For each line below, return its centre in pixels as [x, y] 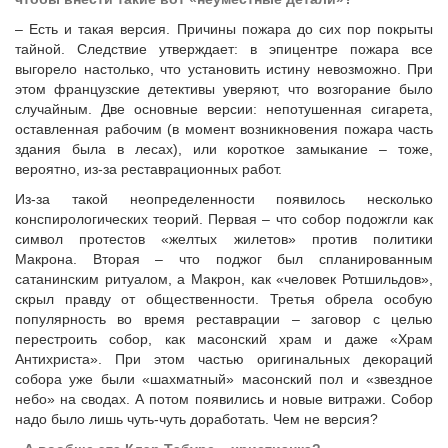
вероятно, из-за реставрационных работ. [148, 169]
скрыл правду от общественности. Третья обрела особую [224, 299]
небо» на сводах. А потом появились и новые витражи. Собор [224, 399]
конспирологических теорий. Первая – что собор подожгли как [224, 219]
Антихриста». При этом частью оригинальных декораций [224, 359]
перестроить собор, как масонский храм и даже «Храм [224, 339]
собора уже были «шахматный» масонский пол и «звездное [224, 379]
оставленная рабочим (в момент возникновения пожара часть [224, 129]
